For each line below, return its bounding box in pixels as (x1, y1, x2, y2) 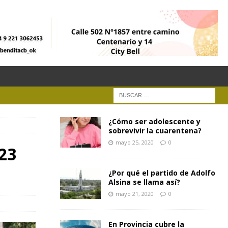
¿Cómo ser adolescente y (108, 117, 201, 126)
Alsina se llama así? (108, 177, 180, 187)
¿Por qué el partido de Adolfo (108, 168, 215, 178)
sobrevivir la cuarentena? (108, 126, 202, 135)
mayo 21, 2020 (115, 190, 154, 197)
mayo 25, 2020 (115, 138, 154, 146)
